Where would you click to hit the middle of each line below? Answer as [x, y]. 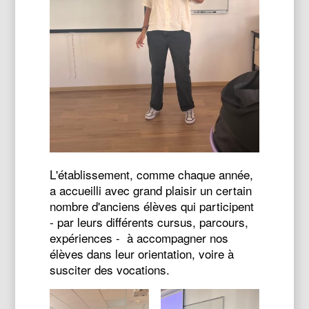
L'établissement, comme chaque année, [152, 174]
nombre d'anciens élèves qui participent [152, 206]
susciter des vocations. [112, 269]
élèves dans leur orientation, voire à [142, 253]
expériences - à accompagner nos [139, 238]
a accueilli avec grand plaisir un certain [151, 190]
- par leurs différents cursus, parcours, [149, 222]
